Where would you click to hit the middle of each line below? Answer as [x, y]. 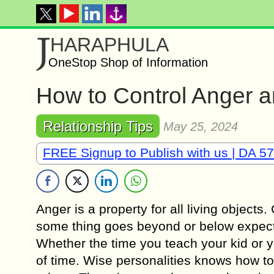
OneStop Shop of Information [128, 62]
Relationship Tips [98, 126]
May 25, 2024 [201, 127]
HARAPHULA [109, 45]
